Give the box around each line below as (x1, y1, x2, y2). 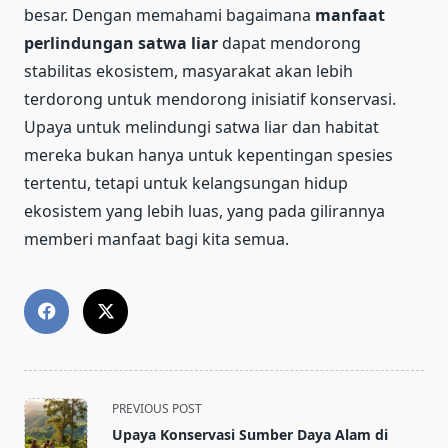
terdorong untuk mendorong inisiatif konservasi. (24, 87, 396, 110)
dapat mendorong (218, 31, 361, 54)
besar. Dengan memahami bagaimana (24, 3, 315, 26)
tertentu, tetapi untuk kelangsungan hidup (24, 171, 348, 194)
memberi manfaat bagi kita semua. (24, 227, 289, 250)
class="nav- (23, 418, 108, 441)
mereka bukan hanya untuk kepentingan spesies (24, 143, 393, 166)
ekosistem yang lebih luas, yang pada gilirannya (24, 199, 385, 222)
